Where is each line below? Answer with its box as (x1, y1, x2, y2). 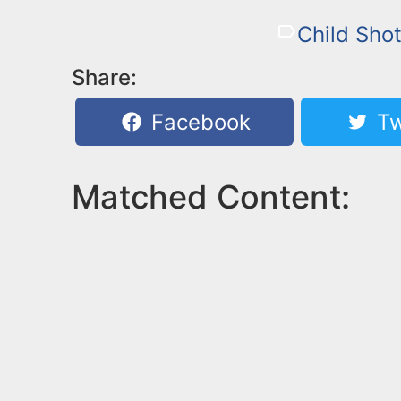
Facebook (145, 108, 252, 135)
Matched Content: (72, 176, 350, 217)
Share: (72, 64, 137, 90)
